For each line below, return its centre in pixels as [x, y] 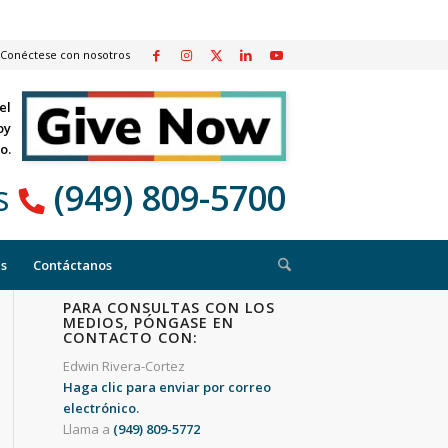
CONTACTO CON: [130, 337]
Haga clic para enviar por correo [166, 387]
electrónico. [100, 408]
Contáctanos [72, 265]
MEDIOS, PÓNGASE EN [148, 322]
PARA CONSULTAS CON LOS [168, 307]
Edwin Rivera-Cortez [123, 366]
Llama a [87, 429]
